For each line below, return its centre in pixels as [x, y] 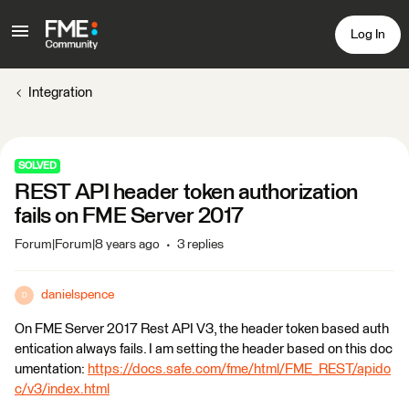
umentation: [51, 369]
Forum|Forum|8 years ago [87, 245]
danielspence [78, 295]
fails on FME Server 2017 [129, 216]
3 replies [200, 245]
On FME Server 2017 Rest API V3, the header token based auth [202, 329]
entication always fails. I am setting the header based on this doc [204, 349]
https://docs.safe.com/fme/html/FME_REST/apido [239, 369]
